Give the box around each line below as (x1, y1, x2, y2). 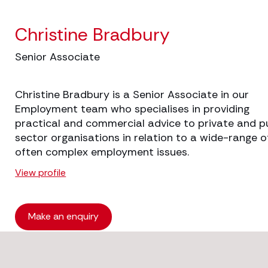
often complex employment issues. (15, 145, 190, 159)
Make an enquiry (28, 210, 99, 223)
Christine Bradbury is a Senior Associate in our (15, 87, 249, 102)
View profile (15, 166, 66, 179)
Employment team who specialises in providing (15, 102, 250, 116)
